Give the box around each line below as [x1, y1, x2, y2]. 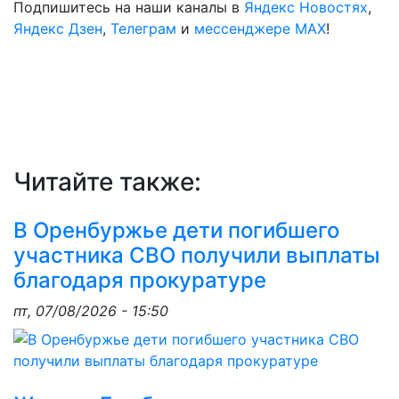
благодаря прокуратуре [13, 267, 266, 293]
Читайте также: [13, 167, 201, 197]
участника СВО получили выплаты [13, 242, 380, 268]
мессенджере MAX [194, 20, 326, 37]
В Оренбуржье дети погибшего [13, 217, 339, 243]
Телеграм [110, 20, 176, 37]
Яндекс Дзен [13, 20, 102, 37]
